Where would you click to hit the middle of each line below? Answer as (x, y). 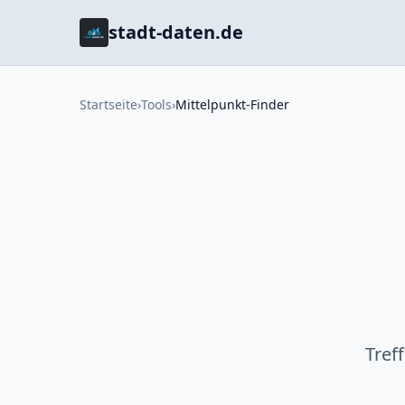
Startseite (108, 104)
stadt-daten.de (176, 32)
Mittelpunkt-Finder (232, 104)
